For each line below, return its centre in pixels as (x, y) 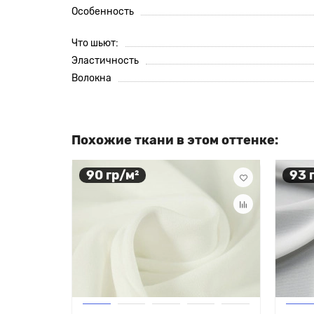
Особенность (103, 12)
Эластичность (105, 61)
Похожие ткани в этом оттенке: (175, 140)
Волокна (91, 78)
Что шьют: (95, 43)
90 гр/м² (112, 175)
